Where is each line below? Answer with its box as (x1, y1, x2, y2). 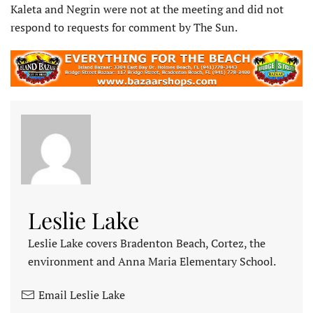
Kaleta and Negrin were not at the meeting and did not (10, 1, 284, 17)
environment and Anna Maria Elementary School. (28, 253, 276, 269)
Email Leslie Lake (38, 286, 125, 303)
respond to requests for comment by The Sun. (10, 20, 238, 36)
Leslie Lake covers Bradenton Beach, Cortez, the (28, 235, 265, 251)
